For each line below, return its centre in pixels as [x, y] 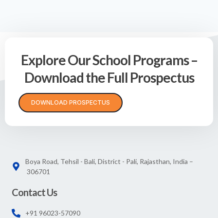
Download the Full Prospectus [109, 78]
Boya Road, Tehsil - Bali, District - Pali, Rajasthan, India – [109, 162]
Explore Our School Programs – [109, 60]
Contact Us [34, 192]
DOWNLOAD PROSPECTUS [71, 103]
